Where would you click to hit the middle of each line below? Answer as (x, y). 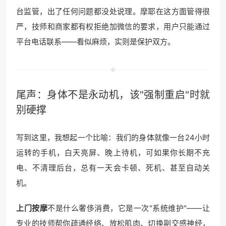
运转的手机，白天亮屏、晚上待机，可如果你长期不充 (113, 153)
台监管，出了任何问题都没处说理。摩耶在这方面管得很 (113, 12)
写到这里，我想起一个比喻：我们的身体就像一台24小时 (113, 138)
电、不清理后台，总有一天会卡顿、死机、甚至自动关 (113, 168)
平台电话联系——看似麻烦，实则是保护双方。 (96, 42)
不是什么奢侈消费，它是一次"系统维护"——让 (129, 208)
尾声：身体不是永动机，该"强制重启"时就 (113, 95)
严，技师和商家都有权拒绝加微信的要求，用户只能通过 (113, 27)
